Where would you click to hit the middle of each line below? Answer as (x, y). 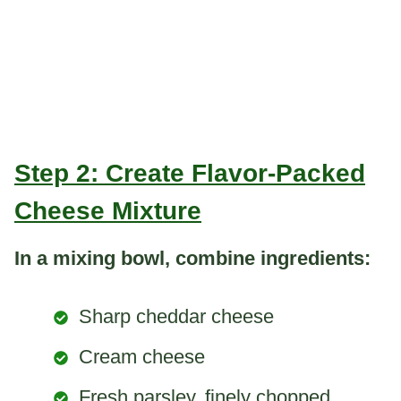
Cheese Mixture (108, 210)
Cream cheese (142, 356)
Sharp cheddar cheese (176, 316)
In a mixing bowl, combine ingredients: (192, 258)
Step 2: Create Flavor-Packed (190, 173)
